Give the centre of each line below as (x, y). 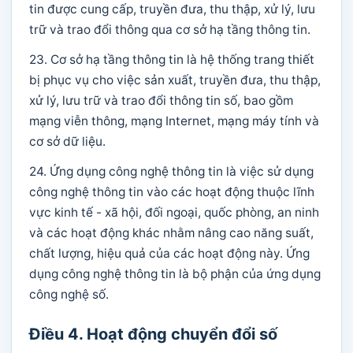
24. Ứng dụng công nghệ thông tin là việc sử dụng (171, 171)
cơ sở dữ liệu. (67, 141)
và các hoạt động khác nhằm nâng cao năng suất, (171, 233)
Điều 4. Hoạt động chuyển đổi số (153, 334)
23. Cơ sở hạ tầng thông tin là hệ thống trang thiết (172, 59)
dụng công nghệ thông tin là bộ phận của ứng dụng (175, 274)
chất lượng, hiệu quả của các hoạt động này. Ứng (169, 253)
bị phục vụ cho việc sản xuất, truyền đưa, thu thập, (175, 80)
